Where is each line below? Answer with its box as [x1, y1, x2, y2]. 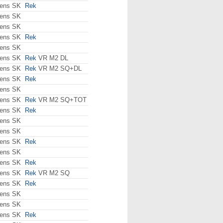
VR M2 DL [36, 54, 68, 62]
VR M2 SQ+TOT [36, 96, 87, 104]
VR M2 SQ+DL [36, 65, 82, 72]
